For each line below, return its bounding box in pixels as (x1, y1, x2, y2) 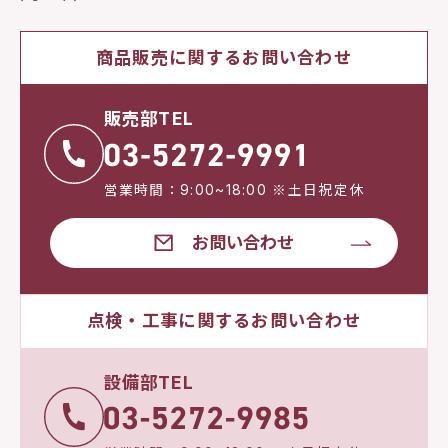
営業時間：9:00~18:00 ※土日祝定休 (103, 182, 365, 199)
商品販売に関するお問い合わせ (95, 47, 353, 69)
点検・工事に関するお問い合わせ (86, 310, 362, 332)
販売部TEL (103, 108, 195, 130)
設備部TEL (103, 371, 194, 393)
